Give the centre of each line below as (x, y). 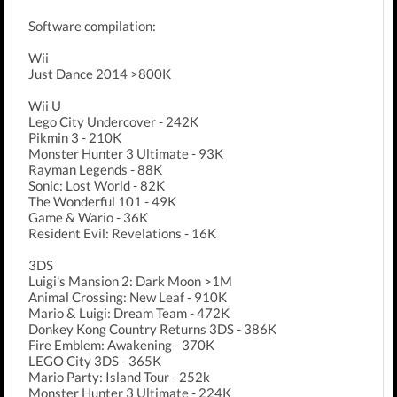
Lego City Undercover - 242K (113, 121)
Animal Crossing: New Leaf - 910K (128, 297)
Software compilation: (92, 26)
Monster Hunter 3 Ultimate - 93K (126, 153)
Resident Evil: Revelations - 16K (122, 233)
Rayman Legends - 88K (95, 169)
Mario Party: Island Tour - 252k (119, 377)
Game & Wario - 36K (88, 217)
